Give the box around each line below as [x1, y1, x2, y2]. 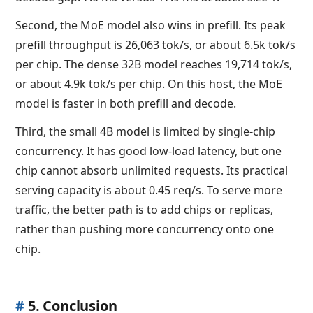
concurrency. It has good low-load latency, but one [15, 143, 282, 159]
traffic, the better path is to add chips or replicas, [15, 201, 274, 217]
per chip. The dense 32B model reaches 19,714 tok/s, [15, 56, 293, 72]
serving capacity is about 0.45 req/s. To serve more [15, 182, 283, 198]
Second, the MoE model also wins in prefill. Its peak [15, 17, 286, 33]
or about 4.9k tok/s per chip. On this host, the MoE [15, 75, 283, 92]
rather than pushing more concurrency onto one [15, 221, 275, 237]
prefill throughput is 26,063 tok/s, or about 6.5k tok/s [15, 36, 296, 52]
